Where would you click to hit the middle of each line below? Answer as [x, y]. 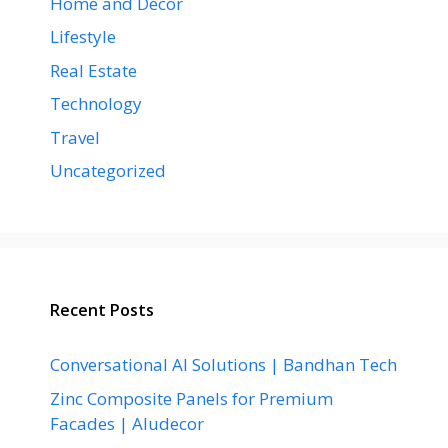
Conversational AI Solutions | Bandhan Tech [223, 364]
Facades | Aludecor [127, 423]
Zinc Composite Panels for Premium [191, 398]
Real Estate [93, 70]
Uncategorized [108, 170]
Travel [75, 137]
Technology [96, 103]
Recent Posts [102, 310]
